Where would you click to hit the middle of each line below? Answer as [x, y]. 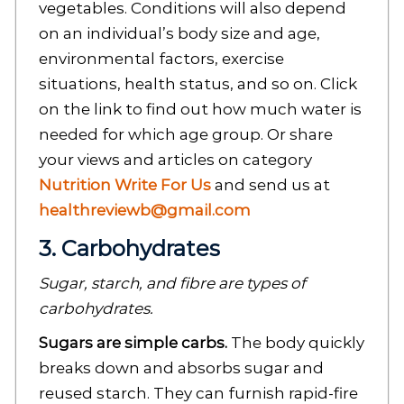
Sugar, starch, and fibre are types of [172, 284]
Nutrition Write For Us [124, 185]
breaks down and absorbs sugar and [181, 368]
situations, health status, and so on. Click [197, 84]
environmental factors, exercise [161, 59]
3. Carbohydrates [129, 249]
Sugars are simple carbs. [133, 343]
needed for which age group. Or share [185, 135]
